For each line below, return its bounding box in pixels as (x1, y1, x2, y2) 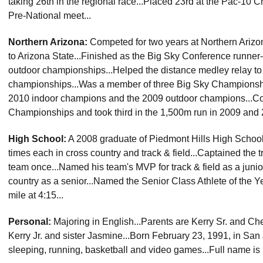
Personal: (8, 217, 51, 227)
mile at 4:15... (8, 190, 63, 200)
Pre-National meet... (8, 11, 91, 21)
